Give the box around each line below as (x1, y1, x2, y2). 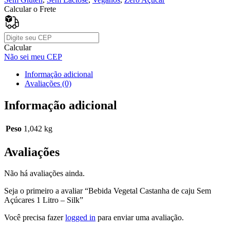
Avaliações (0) (25, 79, 71, 88)
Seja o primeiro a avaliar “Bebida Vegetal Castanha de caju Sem (4, 186, 211, 196)
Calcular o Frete (4, 4, 56, 13)
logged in (65, 213, 95, 222)
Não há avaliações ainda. (4, 169, 85, 178)
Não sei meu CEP (4, 52, 62, 61)
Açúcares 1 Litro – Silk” (4, 196, 83, 205)
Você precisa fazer (4, 213, 65, 222)
